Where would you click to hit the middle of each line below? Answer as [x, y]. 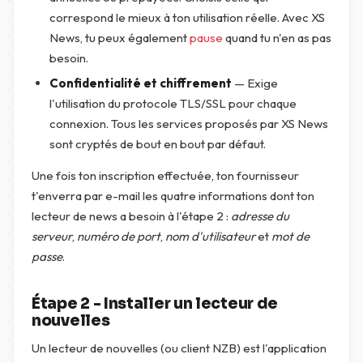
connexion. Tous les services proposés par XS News [189, 124]
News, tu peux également [120, 38]
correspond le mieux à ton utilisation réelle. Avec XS [187, 17]
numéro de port [119, 236]
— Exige [255, 83]
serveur [52, 236]
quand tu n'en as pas [277, 38]
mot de [290, 236]
